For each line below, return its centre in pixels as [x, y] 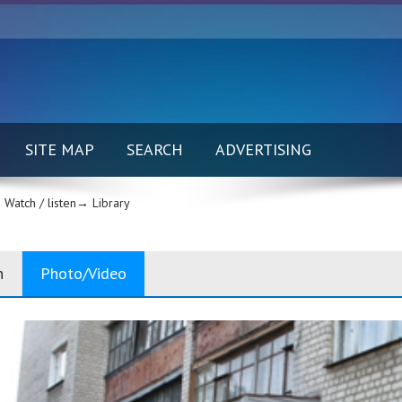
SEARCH [155, 149]
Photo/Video [83, 273]
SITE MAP [60, 149]
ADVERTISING [263, 149]
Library [111, 203]
